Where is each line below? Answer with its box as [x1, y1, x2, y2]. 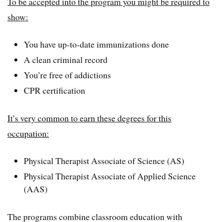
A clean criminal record [24, 53, 108, 65]
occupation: [7, 127, 49, 139]
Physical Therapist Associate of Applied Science [24, 170, 196, 182]
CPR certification [24, 84, 86, 96]
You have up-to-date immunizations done [24, 38, 169, 50]
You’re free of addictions [24, 68, 111, 81]
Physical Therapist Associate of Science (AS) [24, 155, 185, 166]
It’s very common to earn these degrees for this [7, 111, 171, 124]
